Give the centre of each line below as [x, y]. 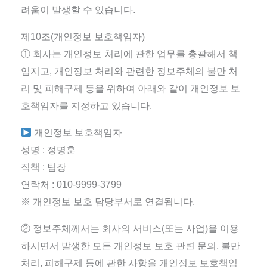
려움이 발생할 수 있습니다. [78, 10]
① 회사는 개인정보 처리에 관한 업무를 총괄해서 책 [129, 54]
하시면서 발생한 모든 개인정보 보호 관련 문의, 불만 [130, 246]
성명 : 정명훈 [48, 150]
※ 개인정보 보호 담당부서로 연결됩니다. [108, 202]
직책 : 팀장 [43, 167]
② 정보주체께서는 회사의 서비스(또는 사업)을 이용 [130, 229]
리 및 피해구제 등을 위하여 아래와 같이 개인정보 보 [130, 89]
